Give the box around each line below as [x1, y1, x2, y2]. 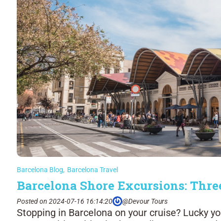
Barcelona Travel [67, 166, 118, 174]
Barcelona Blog [17, 166, 63, 174]
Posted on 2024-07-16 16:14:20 [17, 197, 112, 205]
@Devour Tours [122, 197, 168, 205]
